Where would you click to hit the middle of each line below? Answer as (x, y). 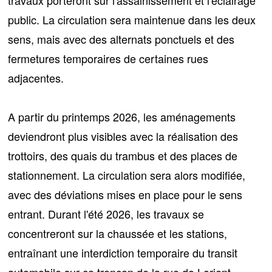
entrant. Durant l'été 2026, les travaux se (106, 213)
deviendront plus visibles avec (82, 136)
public (22, 19)
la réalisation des (197, 136)
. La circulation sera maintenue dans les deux (146, 19)
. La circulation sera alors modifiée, (161, 175)
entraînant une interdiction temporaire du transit (123, 252)
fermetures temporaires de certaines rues (108, 58)
